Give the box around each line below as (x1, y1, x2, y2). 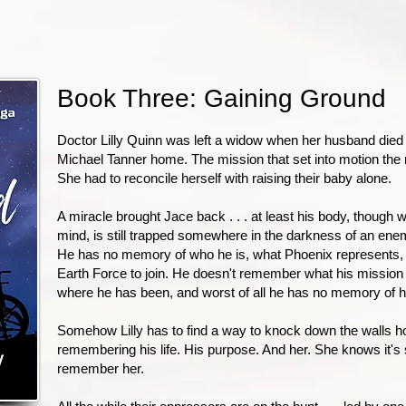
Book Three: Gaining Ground (57, 84, 386, 112)
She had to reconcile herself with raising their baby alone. (57, 170, 391, 186)
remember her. (57, 361, 144, 376)
